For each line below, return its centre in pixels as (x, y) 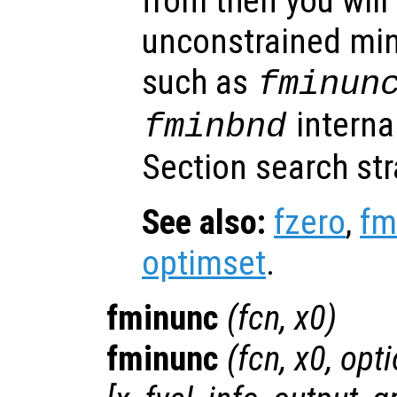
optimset (204, 264)
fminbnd (215, 128)
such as (199, 83)
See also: (204, 223)
